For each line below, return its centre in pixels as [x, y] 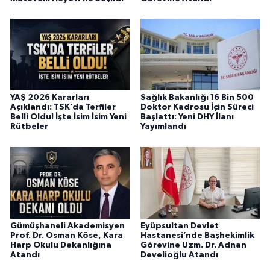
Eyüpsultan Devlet [179, 226]
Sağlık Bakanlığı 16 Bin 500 [197, 98]
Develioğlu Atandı [179, 255]
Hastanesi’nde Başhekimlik [197, 236]
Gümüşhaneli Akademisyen [67, 226]
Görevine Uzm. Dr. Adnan [193, 246]
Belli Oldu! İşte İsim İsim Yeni [68, 117]
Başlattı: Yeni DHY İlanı [187, 117]
